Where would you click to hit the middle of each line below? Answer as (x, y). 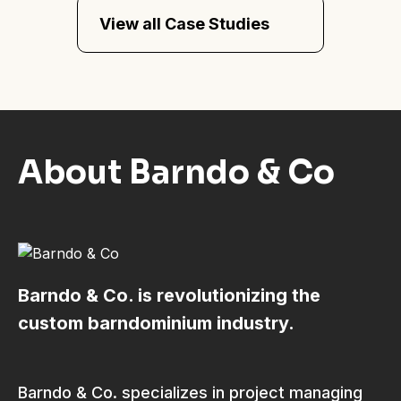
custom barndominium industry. (156, 324)
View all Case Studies (184, 23)
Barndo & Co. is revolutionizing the (169, 296)
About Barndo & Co (176, 172)
